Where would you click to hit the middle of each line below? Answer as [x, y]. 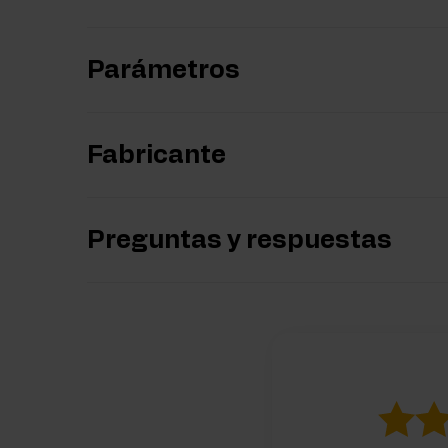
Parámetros [163, 71]
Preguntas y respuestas [239, 241]
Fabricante [156, 156]
